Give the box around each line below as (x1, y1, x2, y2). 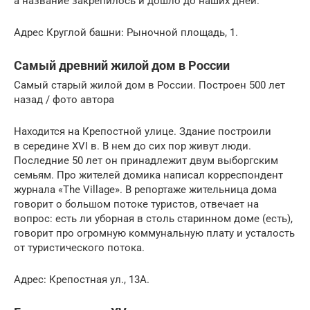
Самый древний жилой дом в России (14, 57, 230, 73)
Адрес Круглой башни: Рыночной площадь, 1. (14, 26, 238, 39)
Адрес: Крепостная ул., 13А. (14, 273, 149, 286)
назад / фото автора (14, 93, 114, 106)
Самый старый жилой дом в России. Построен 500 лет (14, 78, 285, 91)
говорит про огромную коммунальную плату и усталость (14, 226, 295, 239)
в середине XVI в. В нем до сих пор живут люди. (14, 139, 251, 152)
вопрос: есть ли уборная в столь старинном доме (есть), (14, 212, 293, 225)
